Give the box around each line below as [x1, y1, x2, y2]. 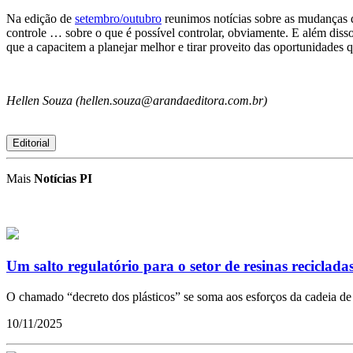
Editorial [13, 137, 50, 150]
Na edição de [6, 12, 75, 26]
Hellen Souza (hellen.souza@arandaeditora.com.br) [6, 94, 267, 108]
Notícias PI [34, 172, 92, 186]
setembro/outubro [75, 12, 162, 26]
